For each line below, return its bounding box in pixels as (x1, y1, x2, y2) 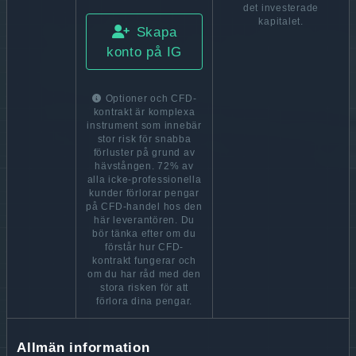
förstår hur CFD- (105, 242, 184, 253)
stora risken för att (100, 283, 188, 293)
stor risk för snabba (97, 134, 192, 145)
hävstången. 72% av (95, 161, 194, 172)
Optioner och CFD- (105, 94, 197, 104)
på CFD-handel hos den (86, 202, 203, 212)
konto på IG (106, 44, 183, 60)
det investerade (242, 3, 319, 13)
